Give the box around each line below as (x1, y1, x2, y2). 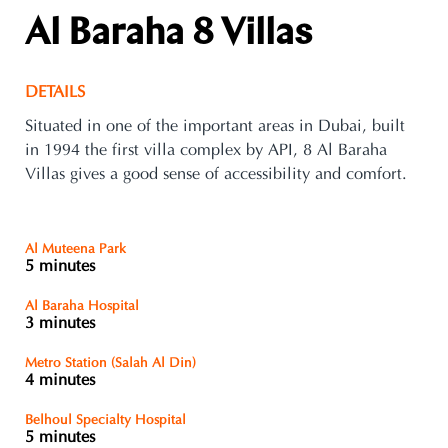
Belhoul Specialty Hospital (25, 413, 186, 429)
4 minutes (25, 371, 95, 390)
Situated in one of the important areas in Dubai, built (25, 116, 405, 135)
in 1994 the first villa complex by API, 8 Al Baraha (25, 140, 387, 159)
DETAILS (25, 82, 85, 101)
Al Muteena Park (25, 242, 126, 258)
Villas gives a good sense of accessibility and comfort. (25, 164, 407, 183)
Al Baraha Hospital (25, 299, 139, 315)
